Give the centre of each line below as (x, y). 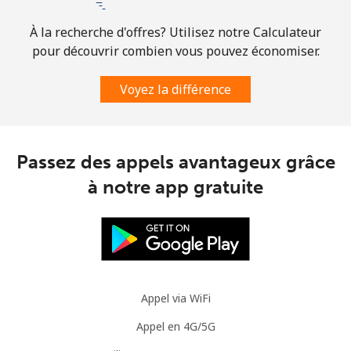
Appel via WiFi (175, 298)
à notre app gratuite (175, 186)
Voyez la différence (175, 89)
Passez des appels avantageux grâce (175, 161)
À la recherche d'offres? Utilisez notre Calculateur (175, 32)
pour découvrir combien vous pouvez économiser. (175, 51)
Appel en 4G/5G (175, 326)
